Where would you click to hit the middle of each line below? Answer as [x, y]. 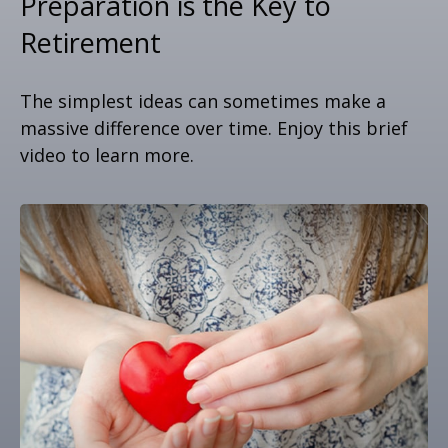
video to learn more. [107, 154]
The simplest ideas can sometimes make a [203, 100]
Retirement [90, 42]
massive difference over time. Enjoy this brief [214, 127]
